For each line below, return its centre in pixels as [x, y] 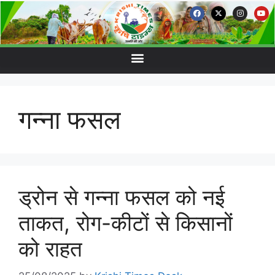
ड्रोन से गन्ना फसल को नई [122, 197]
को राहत [50, 249]
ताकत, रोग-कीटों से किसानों [126, 223]
